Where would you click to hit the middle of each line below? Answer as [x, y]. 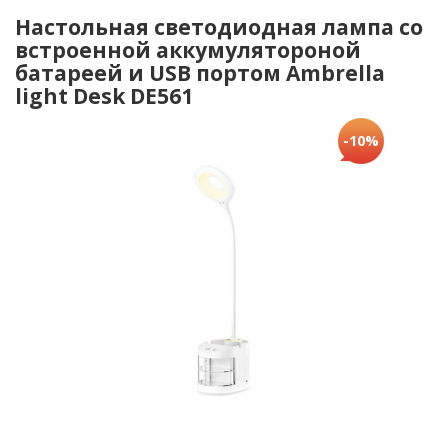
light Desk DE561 [104, 96]
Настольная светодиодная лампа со [219, 27]
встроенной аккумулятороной [188, 50]
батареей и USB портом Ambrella [200, 73]
